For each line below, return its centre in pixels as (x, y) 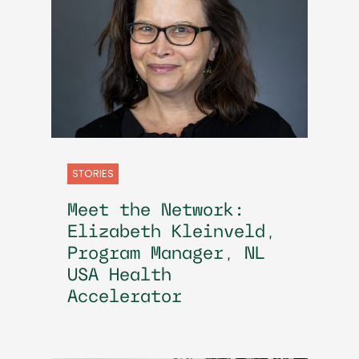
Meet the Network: (156, 211)
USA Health (119, 276)
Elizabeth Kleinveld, (171, 232)
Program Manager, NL (166, 254)
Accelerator (125, 297)
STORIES (93, 173)
